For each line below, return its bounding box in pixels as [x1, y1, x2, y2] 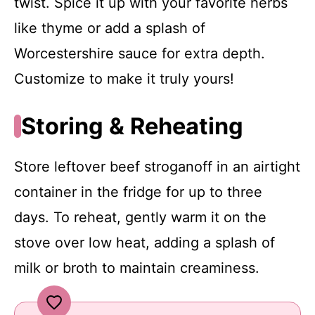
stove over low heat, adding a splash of [14, 234, 275, 252]
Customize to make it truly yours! [14, 70, 234, 88]
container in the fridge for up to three [14, 184, 262, 201]
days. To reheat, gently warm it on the [14, 209, 266, 226]
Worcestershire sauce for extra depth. [14, 45, 265, 63]
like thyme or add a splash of [14, 20, 205, 37]
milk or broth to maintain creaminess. [14, 259, 259, 277]
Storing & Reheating [20, 112, 243, 141]
